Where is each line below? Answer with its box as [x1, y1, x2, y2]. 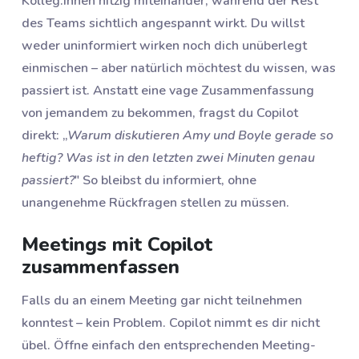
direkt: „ [22, 126, 67, 144]
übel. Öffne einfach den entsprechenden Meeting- [22, 337, 316, 355]
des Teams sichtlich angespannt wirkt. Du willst [22, 14, 305, 32]
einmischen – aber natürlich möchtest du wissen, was [22, 58, 336, 77]
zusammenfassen [22, 253, 179, 280]
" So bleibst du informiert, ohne [75, 171, 256, 189]
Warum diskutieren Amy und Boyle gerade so [67, 126, 333, 144]
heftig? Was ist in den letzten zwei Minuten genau [22, 148, 315, 167]
